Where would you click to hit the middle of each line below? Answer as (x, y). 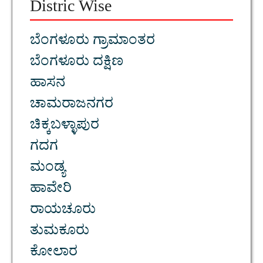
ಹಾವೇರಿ (51, 190)
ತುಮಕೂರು (60, 232)
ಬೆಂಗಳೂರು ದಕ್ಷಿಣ (77, 63)
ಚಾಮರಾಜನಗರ (72, 106)
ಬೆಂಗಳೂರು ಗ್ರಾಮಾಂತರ (92, 42)
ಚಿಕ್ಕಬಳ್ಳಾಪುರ (65, 127)
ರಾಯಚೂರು (63, 211)
